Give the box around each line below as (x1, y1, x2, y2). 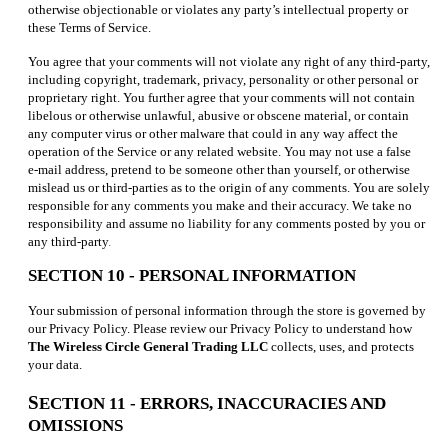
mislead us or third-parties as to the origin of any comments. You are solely (28, 179, 430, 195)
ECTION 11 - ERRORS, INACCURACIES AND (39, 393, 386, 413)
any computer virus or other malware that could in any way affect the (28, 125, 398, 141)
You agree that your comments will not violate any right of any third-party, (28, 53, 430, 69)
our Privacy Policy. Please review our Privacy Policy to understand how (28, 320, 412, 336)
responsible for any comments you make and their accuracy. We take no (28, 197, 412, 213)
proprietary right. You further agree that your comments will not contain (28, 89, 415, 105)
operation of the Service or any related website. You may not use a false (28, 143, 411, 159)
